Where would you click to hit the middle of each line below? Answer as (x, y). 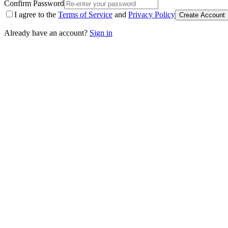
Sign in (101, 33)
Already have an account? (46, 33)
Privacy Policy (152, 15)
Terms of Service (85, 15)
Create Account (202, 15)
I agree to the (35, 15)
